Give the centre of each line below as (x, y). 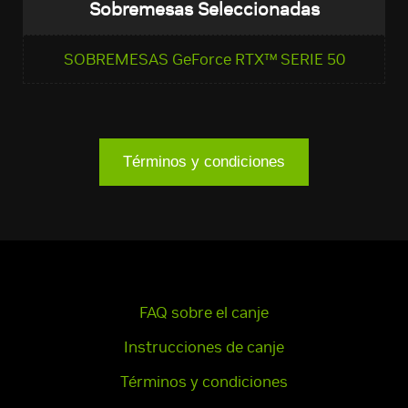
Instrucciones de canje (204, 347)
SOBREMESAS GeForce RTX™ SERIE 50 (204, 60)
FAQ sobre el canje (204, 313)
